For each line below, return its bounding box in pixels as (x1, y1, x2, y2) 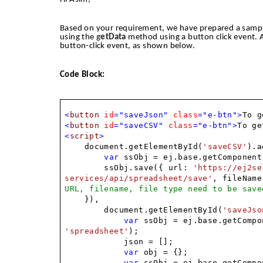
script (69, 131, 99, 141)
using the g (60, 33, 101, 42)
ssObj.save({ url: (104, 163, 193, 173)
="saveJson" (114, 110, 168, 120)
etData (100, 33, 126, 42)
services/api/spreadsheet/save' (65, 174, 213, 183)
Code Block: (60, 70, 105, 80)
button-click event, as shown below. (60, 42, 195, 51)
